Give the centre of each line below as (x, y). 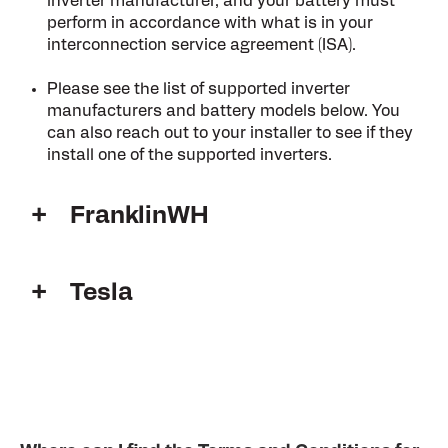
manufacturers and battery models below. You (224, 111)
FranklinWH (139, 215)
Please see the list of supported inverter (199, 89)
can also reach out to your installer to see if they (230, 133)
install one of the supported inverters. (190, 155)
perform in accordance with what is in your (210, 22)
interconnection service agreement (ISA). (202, 44)
